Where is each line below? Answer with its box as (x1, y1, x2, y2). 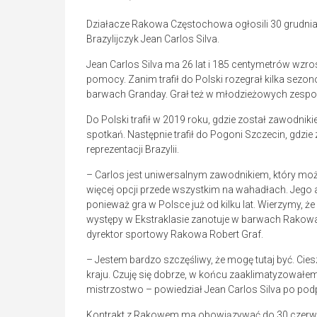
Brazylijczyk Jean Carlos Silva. (86, 33, 219, 45)
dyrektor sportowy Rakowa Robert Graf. (86, 229, 263, 241)
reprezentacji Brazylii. (86, 144, 179, 156)
